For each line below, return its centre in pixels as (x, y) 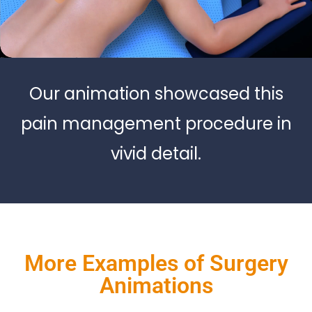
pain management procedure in (156, 124)
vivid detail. (156, 154)
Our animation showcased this (156, 94)
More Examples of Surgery (156, 264)
